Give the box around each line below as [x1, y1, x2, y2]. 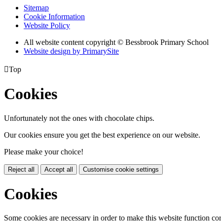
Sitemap [24, 3, 49, 12]
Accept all [44, 165, 73, 173]
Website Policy [24, 21, 70, 30]
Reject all [8, 165, 35, 173]
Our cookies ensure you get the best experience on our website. [4, 130, 200, 139]
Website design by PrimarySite [24, 46, 119, 55]
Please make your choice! [4, 147, 83, 156]
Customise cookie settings [83, 165, 159, 173]
